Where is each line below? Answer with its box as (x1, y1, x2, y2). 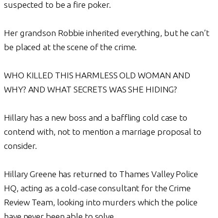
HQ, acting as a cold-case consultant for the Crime (4, 183, 191, 193)
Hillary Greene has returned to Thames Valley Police (4, 169, 198, 179)
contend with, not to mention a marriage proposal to (4, 127, 201, 136)
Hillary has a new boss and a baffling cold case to (4, 112, 187, 122)
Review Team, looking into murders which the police (4, 197, 198, 207)
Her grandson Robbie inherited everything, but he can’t (4, 28, 209, 37)
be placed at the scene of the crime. (4, 42, 137, 52)
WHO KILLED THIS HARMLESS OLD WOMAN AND (4, 70, 191, 80)
